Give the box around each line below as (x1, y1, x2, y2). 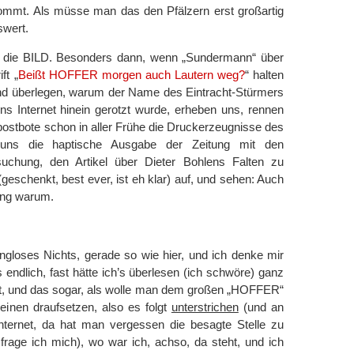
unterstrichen (171, 300, 239, 314)
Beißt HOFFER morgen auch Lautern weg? (17, 68, 245, 81)
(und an (238, 300, 284, 314)
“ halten (244, 68, 284, 81)
